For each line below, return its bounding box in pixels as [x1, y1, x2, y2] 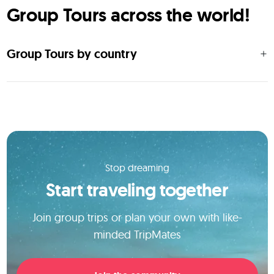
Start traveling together [46, 178, 228, 202]
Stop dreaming [105, 161, 169, 174]
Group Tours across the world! [6, 3, 250, 27]
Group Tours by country [6, 46, 137, 62]
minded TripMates [93, 228, 181, 242]
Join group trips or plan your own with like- [32, 210, 242, 224]
